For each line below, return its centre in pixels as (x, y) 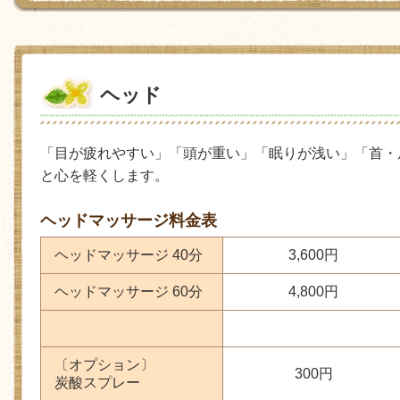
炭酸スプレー (99, 382)
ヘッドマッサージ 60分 (129, 291)
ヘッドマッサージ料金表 (129, 220)
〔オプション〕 (104, 364)
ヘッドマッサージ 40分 (129, 254)
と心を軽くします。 (104, 175)
